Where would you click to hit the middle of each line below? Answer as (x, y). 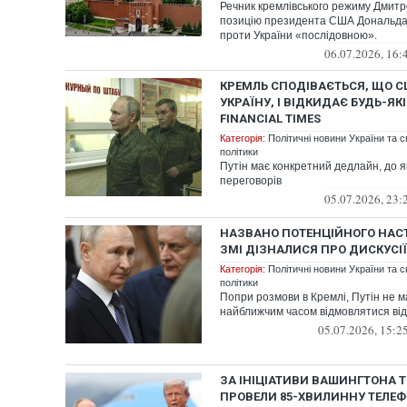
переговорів (251, 181)
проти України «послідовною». (298, 35)
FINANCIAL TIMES (270, 119)
